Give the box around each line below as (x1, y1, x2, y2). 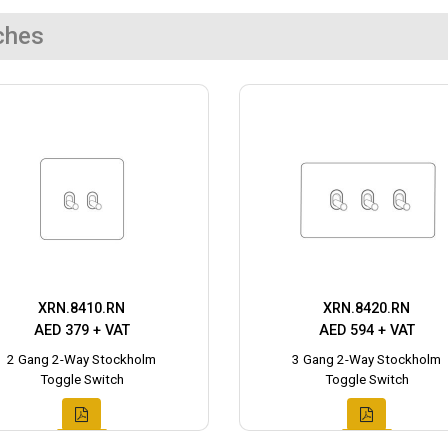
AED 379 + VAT (33, 321, 130, 339)
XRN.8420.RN (323, 299, 410, 317)
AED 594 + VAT (318, 321, 415, 339)
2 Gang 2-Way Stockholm (7, 351, 156, 367)
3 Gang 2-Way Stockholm (292, 351, 441, 367)
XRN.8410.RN (38, 299, 125, 317)
